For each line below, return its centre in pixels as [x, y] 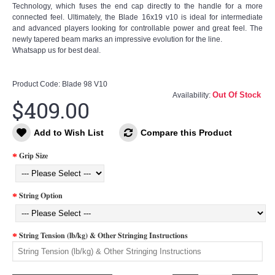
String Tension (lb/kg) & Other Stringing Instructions [103, 235]
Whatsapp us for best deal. [56, 50]
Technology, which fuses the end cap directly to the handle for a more [137, 6]
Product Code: [37, 84]
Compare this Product [186, 133]
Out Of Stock [237, 95]
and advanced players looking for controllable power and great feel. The [137, 28]
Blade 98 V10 [85, 84]
